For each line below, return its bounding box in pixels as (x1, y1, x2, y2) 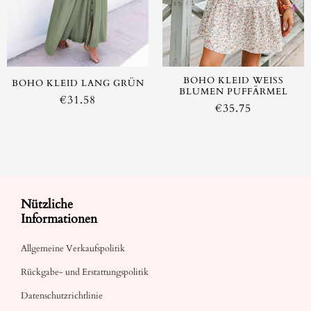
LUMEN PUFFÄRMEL (178, 85, 282, 98)
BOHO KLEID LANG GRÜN (11, 76, 144, 90)
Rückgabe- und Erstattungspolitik (21, 266, 149, 279)
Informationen (21, 210, 97, 228)
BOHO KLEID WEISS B (183, 74, 284, 87)
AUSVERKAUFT (193, 34, 274, 48)
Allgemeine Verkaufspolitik (21, 242, 125, 255)
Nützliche (21, 196, 73, 214)
